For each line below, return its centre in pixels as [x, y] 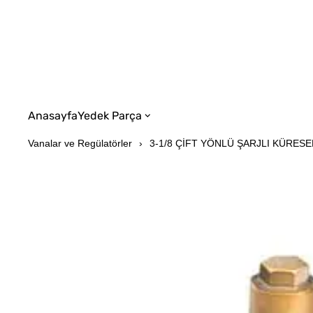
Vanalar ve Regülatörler [80, 144]
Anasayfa [53, 115]
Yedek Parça [110, 115]
